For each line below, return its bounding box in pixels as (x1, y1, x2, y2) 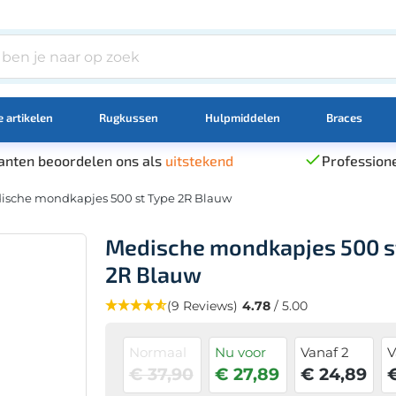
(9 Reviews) (166, 297, 238, 314)
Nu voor (214, 343, 266, 361)
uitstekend (164, 151, 233, 169)
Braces (325, 110, 362, 125)
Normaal (128, 343, 187, 361)
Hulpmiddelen (204, 110, 280, 125)
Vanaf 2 (301, 343, 350, 361)
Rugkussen (99, 110, 159, 125)
